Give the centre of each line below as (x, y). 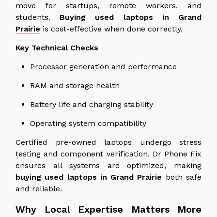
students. (38, 17)
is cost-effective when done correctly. (111, 29)
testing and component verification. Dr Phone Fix (108, 154)
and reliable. (39, 188)
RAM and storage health (75, 85)
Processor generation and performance (103, 66)
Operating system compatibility (88, 123)
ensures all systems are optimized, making (108, 165)
